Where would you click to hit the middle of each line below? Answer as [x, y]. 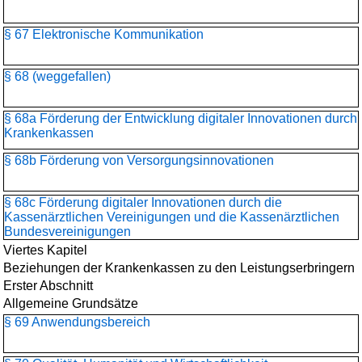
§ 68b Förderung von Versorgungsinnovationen [139, 160]
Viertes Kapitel [45, 250]
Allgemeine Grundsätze [71, 303]
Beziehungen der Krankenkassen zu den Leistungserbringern [179, 268]
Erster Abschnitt [48, 286]
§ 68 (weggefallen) [57, 76]
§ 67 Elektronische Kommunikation [104, 34]
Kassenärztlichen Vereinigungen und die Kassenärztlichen [172, 217]
